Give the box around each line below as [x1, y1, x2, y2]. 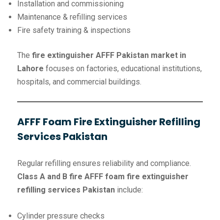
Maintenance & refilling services [17, 12, 127, 22]
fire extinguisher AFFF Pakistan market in [32, 51, 186, 60]
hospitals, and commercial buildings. [17, 77, 141, 87]
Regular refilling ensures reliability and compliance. [17, 159, 191, 168]
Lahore [17, 64, 44, 74]
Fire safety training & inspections [17, 26, 131, 35]
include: [115, 185, 143, 195]
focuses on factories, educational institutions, [44, 64, 202, 74]
